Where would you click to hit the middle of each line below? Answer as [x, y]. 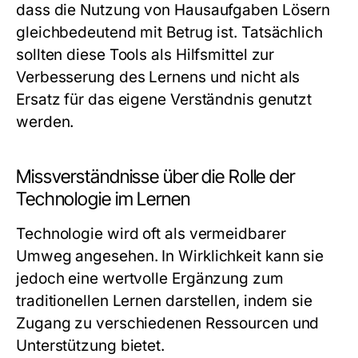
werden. [45, 122]
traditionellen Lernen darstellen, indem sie [164, 301]
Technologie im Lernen [103, 199]
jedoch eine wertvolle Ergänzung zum [150, 278]
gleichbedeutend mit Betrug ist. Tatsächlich [169, 32]
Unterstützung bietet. [91, 346]
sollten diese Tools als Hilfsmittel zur [145, 55]
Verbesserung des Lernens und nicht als [158, 77]
